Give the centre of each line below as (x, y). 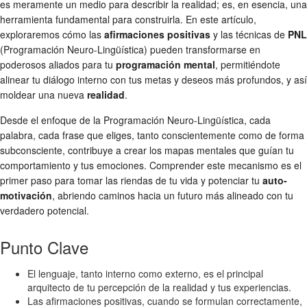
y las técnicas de (249, 34)
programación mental (165, 64)
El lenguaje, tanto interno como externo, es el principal (145, 273)
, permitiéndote (248, 64)
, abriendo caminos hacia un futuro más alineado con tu (173, 195)
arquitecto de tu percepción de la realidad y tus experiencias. (159, 287)
